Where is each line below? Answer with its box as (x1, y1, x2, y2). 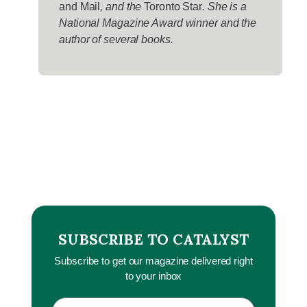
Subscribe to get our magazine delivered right (54, 254, 253, 267)
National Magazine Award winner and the (59, 16, 257, 29)
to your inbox (125, 269, 182, 282)
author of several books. (59, 33, 173, 45)
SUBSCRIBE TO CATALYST (58, 230, 249, 249)
